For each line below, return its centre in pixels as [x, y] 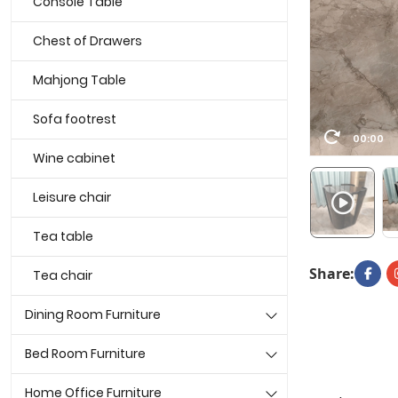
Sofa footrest [75, 119]
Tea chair [63, 276]
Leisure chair [72, 198]
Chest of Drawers [88, 41]
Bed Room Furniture [85, 354]
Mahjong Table [80, 80]
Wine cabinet [74, 159]
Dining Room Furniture [93, 315]
